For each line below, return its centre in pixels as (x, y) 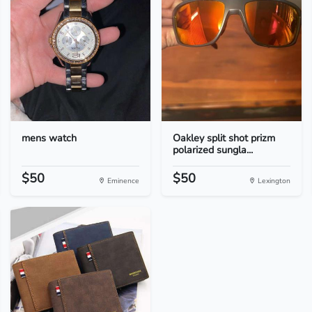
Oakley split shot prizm (224, 138)
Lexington (273, 181)
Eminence (122, 181)
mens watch (49, 138)
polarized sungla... (212, 150)
